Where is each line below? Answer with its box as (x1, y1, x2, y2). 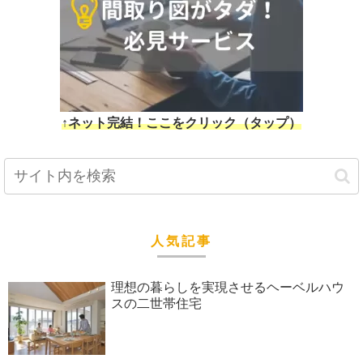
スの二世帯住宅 (110, 297, 202, 311)
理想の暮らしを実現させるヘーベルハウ (110, 280, 344, 295)
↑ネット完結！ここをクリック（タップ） (62, 116, 301, 130)
